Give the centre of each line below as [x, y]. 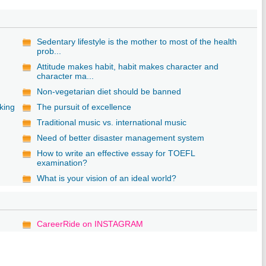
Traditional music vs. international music [112, 122]
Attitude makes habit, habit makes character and [128, 66]
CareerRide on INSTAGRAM [90, 224]
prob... [49, 51]
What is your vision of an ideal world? [107, 178]
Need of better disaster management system [121, 137]
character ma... [66, 76]
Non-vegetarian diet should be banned [109, 91]
